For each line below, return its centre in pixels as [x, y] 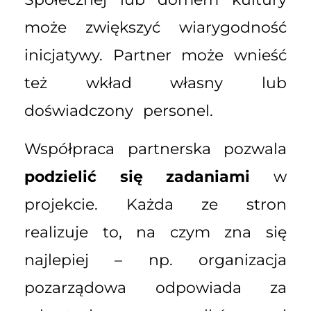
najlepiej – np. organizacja [155, 260]
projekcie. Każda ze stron [155, 204]
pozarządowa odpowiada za [155, 287]
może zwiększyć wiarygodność [155, 28]
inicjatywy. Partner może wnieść [155, 56]
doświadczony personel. [119, 111]
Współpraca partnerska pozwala [155, 149]
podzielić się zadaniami [137, 176]
